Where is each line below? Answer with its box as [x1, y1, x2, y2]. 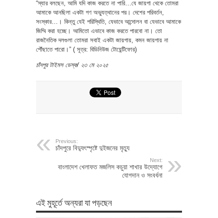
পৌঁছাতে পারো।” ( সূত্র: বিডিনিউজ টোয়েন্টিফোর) [36, 45, 137, 53]
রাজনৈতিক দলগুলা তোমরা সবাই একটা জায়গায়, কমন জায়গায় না [36, 36, 168, 44]
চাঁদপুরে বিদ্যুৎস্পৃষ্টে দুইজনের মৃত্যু [55, 144, 129, 152]
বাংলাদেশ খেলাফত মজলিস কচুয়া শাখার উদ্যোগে [58, 163, 163, 171]
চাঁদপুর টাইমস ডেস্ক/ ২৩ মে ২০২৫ [36, 61, 109, 69]
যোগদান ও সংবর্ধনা [122, 171, 163, 179]
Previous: [55, 138, 78, 144]
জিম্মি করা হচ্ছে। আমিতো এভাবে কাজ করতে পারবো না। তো [36, 27, 162, 35]
